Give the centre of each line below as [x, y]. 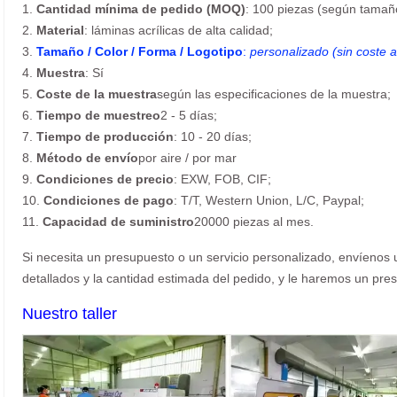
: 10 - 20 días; [213, 136]
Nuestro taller [70, 314]
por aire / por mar [187, 158]
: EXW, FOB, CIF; [222, 179]
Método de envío [87, 158]
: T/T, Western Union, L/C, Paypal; [269, 200]
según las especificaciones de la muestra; [274, 94]
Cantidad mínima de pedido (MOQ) [141, 9]
